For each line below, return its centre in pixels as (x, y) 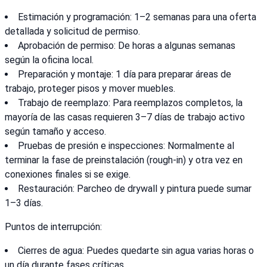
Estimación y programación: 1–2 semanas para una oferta (137, 17)
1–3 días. (24, 203)
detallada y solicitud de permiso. (72, 32)
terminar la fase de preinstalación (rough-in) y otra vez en (124, 160)
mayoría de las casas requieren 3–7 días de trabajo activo (125, 117)
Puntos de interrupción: (53, 227)
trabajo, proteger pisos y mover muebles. (90, 89)
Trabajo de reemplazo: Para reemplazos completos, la (130, 103)
